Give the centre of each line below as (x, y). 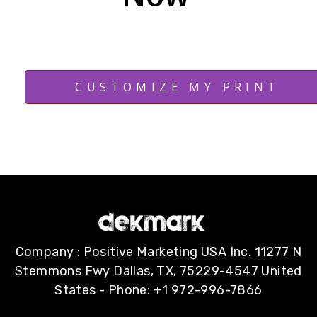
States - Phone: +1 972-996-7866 (158, 290)
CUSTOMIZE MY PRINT (178, 87)
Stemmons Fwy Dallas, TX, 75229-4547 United (158, 271)
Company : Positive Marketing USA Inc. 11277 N (158, 252)
